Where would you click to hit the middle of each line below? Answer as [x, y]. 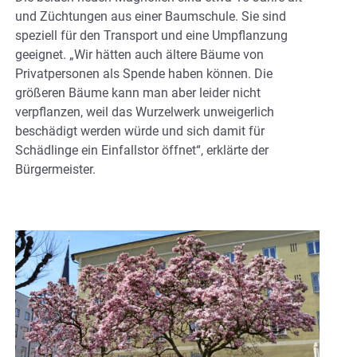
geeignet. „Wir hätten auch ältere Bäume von [139, 55]
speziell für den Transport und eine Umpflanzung [151, 36]
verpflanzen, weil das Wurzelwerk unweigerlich [145, 112]
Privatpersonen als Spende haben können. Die [144, 74]
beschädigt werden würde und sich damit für [140, 131]
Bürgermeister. [55, 170]
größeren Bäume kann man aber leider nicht [138, 93]
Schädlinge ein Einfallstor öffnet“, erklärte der [142, 151]
